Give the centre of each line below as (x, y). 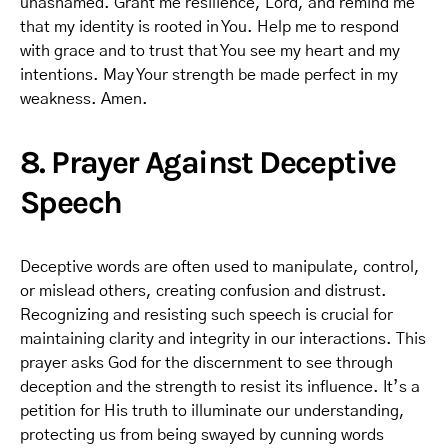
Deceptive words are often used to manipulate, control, (220, 267)
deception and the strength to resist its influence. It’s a (220, 387)
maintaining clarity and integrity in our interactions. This (223, 339)
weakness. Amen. (84, 99)
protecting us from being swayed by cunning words (202, 435)
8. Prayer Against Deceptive (208, 162)
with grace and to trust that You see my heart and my (210, 51)
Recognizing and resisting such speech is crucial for (206, 315)
